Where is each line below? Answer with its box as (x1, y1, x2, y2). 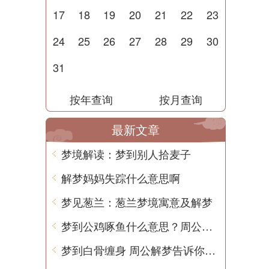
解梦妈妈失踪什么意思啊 (61, 170, 180, 186)
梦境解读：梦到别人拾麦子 (61, 146, 191, 162)
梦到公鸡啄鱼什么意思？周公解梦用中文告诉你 (202, 218, 213, 234)
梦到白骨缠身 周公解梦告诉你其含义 (205, 242, 216, 258)
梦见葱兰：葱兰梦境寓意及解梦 (61, 194, 213, 210)
